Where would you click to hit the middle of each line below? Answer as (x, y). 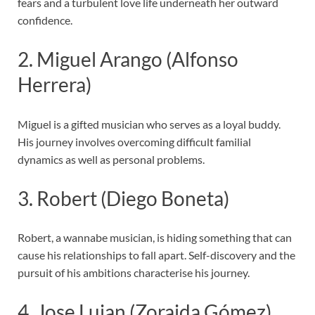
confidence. (45, 20)
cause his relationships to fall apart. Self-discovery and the (156, 255)
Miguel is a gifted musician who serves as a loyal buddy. (149, 124)
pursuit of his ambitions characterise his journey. (134, 272)
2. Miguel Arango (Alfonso (128, 59)
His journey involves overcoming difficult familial (134, 141)
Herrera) (54, 85)
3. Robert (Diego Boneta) (123, 198)
